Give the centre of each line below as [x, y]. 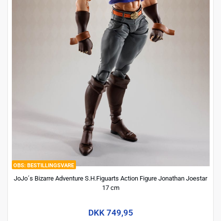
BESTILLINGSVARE [51, 165]
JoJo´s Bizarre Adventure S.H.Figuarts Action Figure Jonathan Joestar [110, 178]
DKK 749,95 [110, 213]
